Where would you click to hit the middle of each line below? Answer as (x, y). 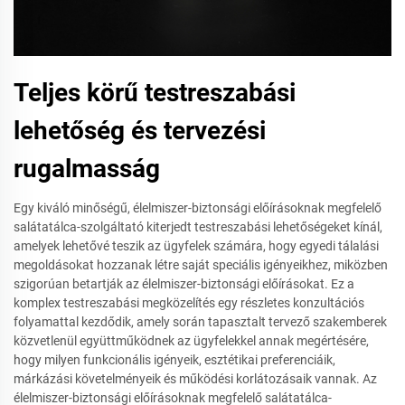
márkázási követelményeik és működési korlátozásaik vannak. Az (195, 378)
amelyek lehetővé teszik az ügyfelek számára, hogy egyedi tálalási (196, 245)
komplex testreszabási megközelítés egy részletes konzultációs (189, 302)
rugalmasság (87, 168)
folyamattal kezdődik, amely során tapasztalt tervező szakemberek (200, 321)
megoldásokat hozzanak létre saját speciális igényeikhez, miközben (201, 264)
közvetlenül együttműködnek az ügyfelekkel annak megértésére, (191, 340)
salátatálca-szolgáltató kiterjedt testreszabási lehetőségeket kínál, (198, 226)
